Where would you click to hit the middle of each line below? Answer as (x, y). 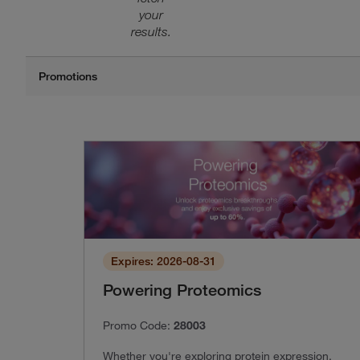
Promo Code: (138, 325)
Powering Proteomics (182, 290)
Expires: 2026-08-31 (164, 261)
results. (151, 31)
